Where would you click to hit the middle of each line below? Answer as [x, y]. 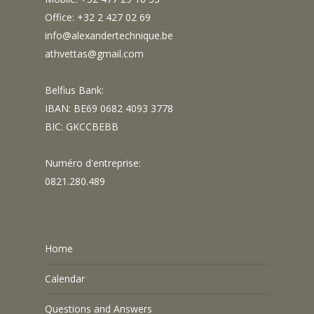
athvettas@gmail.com [94, 54]
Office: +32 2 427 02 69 [98, 18]
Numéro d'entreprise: [93, 163]
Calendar [65, 279]
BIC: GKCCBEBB [82, 127]
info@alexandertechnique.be [109, 36]
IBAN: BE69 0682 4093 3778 [109, 109]
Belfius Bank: [74, 90]
